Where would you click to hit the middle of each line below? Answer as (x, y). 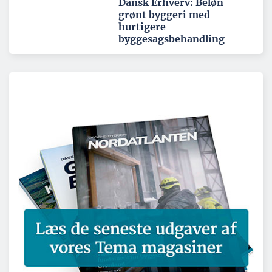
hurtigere (142, 26)
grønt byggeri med (164, 14)
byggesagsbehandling (172, 39)
